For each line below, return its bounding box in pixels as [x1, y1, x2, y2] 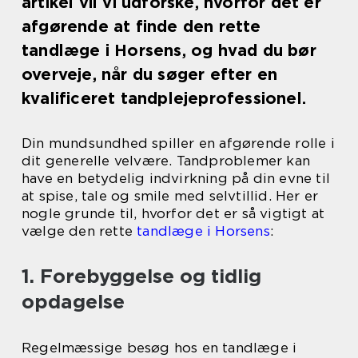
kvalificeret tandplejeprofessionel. [22, 89, 307, 108]
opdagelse [22, 290, 125, 313]
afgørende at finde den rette [22, 17, 261, 36]
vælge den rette [22, 223, 137, 239]
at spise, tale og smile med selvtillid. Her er [22, 188, 319, 204]
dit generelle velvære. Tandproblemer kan [22, 153, 311, 169]
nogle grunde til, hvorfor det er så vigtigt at [22, 205, 325, 221]
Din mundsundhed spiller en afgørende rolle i [22, 135, 335, 151]
